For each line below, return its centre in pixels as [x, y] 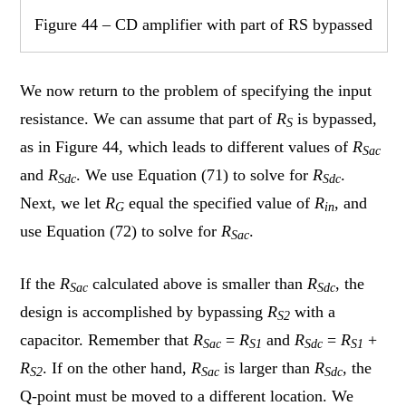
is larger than [267, 368]
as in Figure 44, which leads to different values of [187, 147]
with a [313, 312]
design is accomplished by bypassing [144, 312]
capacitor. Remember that [107, 340]
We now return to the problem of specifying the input [196, 91]
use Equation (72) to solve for [121, 232]
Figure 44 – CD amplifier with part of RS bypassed [204, 24]
